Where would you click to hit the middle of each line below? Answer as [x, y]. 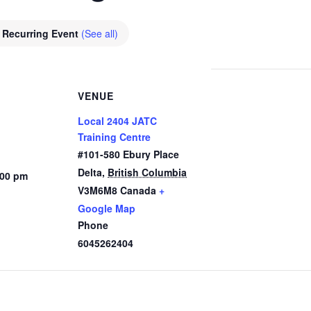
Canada [138, 190]
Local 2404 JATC [117, 121]
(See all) [100, 33]
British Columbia [147, 172]
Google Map [107, 208]
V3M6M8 [98, 190]
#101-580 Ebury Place [128, 154]
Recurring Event [42, 33]
